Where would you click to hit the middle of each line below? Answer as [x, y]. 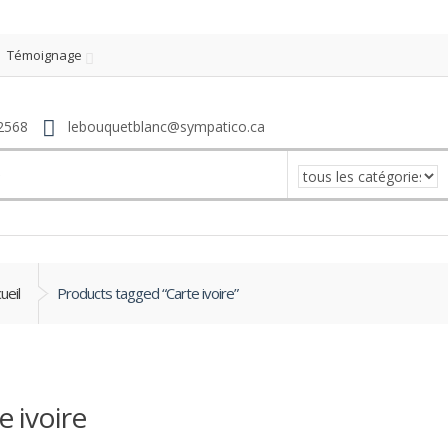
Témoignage [44, 55]
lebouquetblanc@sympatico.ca [164, 126]
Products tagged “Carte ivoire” [147, 292]
